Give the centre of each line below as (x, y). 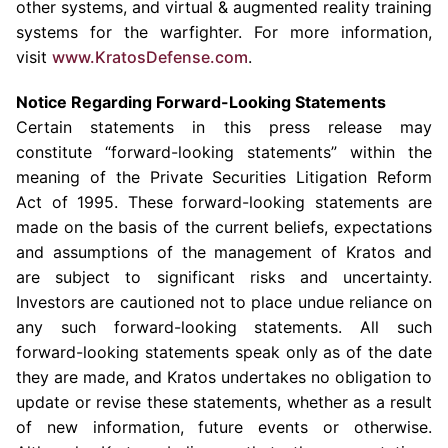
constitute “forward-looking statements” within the (224, 152)
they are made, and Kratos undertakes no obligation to (224, 377)
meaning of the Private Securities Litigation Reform (224, 177)
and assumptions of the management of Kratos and (224, 252)
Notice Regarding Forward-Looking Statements (201, 102)
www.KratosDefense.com (150, 57)
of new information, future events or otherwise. (224, 427)
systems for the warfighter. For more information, (224, 32)
